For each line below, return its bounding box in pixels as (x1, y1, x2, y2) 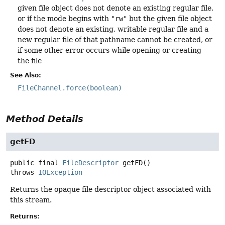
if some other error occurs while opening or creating (18, 46, 201, 54)
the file (18, 56, 42, 65)
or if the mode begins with (18, 14, 111, 23)
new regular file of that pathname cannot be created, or (18, 35, 212, 44)
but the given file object (127, 14, 212, 23)
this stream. (10, 196, 52, 204)
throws (10, 168, 38, 177)
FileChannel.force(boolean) (18, 83, 122, 92)
